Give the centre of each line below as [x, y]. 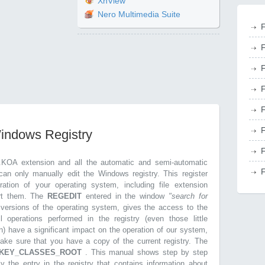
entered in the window [127, 196]
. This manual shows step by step [146, 252]
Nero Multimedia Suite [139, 14]
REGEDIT [67, 196]
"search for [188, 196]
